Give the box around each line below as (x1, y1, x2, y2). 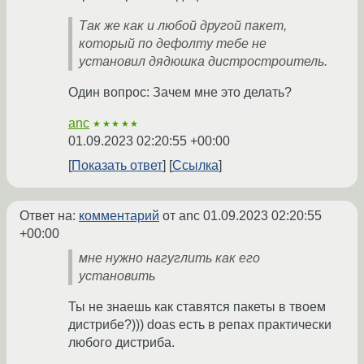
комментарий (79, 208, 159, 223)
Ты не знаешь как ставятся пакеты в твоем (68, 299, 326, 314)
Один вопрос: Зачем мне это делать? (68, 84, 292, 99)
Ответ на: (19, 208, 79, 223)
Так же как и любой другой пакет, (79, 18, 287, 32)
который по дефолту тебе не (79, 36, 266, 50)
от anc (159, 208, 203, 223)
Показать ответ (71, 158, 162, 172)
